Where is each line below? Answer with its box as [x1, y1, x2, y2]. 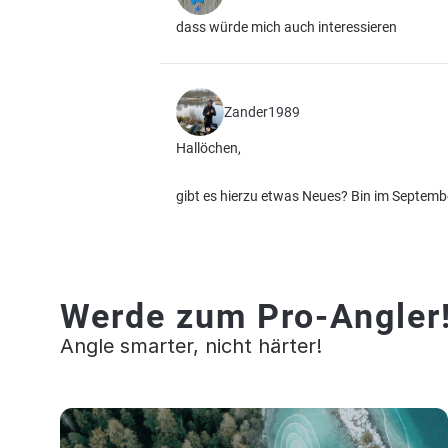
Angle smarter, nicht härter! [60, 334, 322, 358]
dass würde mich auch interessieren [176, 19, 397, 35]
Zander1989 [224, 104, 300, 120]
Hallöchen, [176, 140, 241, 156]
